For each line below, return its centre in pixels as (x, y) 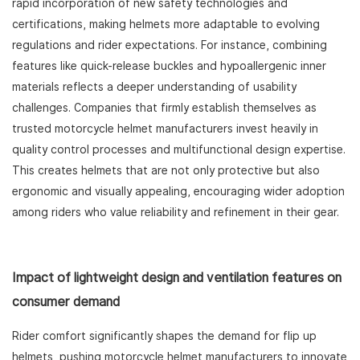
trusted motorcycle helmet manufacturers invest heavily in (165, 129)
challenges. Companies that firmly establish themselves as (164, 108)
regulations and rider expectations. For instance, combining (170, 45)
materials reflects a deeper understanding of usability (154, 87)
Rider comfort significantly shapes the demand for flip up (164, 336)
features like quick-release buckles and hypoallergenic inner (169, 66)
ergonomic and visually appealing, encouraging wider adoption (178, 192)
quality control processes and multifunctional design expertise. (179, 150)
